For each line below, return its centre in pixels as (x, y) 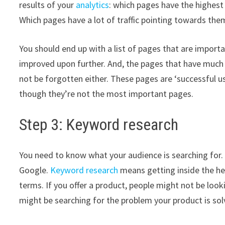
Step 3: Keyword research (99, 125)
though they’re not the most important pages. (107, 94)
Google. (35, 170)
